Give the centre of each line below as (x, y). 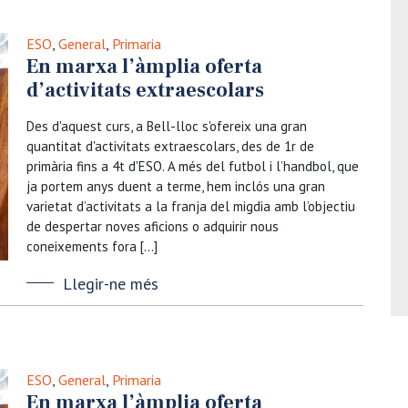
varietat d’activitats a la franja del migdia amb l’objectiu (191, 206)
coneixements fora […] (92, 246)
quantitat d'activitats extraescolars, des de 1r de (170, 146)
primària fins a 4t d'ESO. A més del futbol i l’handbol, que (193, 166)
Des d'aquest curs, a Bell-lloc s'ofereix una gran (167, 126)
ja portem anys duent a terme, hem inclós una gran (176, 186)
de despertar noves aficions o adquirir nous (153, 226)
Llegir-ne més (111, 284)
